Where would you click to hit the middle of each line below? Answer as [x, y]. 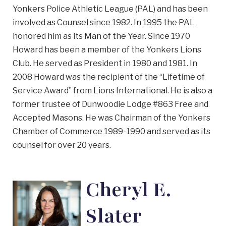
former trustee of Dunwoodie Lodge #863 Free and [110, 104]
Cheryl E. [128, 190]
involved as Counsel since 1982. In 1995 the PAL [104, 22]
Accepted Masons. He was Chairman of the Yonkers [111, 118]
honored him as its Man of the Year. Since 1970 [101, 36]
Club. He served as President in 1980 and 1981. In [105, 63]
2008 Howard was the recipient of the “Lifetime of [109, 77]
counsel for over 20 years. [62, 145]
